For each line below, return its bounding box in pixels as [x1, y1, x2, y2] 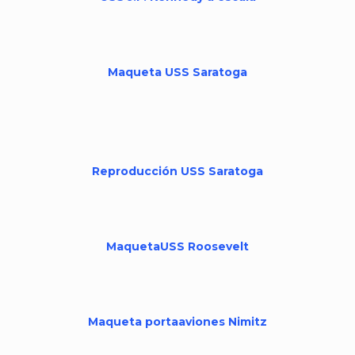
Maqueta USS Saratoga [108, 65, 247, 79]
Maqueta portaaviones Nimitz [88, 315, 267, 329]
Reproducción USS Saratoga [92, 164, 263, 178]
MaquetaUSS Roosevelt [106, 239, 249, 254]
